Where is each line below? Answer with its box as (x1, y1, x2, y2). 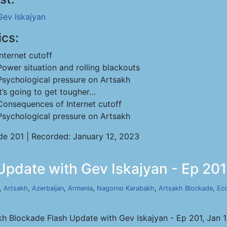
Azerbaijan (32, 184, 64, 192)
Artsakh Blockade (159, 184, 213, 192)
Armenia (68, 184, 93, 192)
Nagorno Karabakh (97, 184, 155, 192)
